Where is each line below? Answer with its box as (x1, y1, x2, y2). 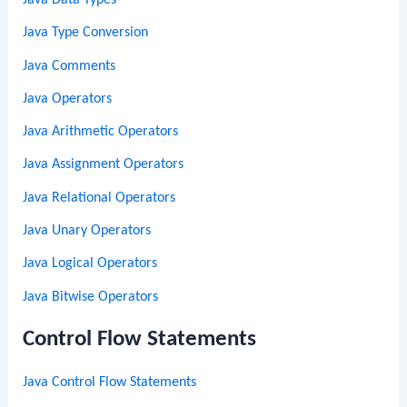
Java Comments (23, 58, 116, 74)
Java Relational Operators (23, 190, 176, 205)
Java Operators (23, 91, 113, 106)
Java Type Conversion (23, 25, 149, 41)
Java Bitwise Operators (23, 289, 159, 304)
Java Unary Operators (23, 223, 152, 238)
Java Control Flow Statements (23, 374, 197, 390)
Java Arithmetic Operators (23, 124, 179, 140)
